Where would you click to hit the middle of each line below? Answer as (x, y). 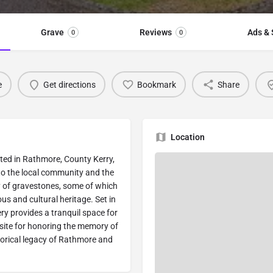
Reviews (155, 33)
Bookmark (156, 84)
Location (188, 137)
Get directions (69, 84)
